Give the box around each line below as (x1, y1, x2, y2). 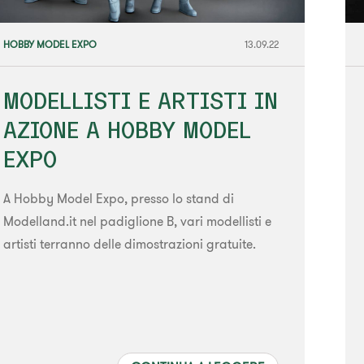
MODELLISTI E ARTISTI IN (2, 88, 278, 114)
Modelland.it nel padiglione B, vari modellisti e (2, 213, 271, 230)
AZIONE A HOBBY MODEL (2, 117, 251, 143)
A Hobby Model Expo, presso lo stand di (2, 190, 234, 207)
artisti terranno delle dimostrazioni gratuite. (2, 236, 256, 253)
